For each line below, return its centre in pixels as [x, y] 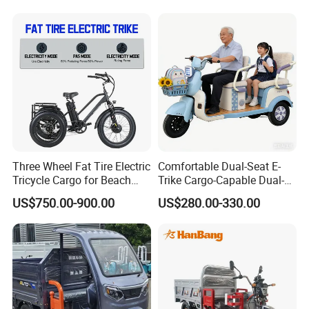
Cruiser [30, 193]
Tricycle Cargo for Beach [72, 180]
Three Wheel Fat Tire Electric [82, 166]
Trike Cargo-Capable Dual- [221, 180]
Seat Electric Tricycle [208, 193]
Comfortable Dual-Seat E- [219, 166]
